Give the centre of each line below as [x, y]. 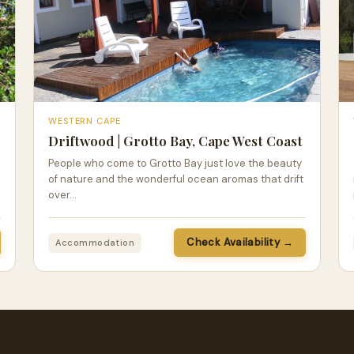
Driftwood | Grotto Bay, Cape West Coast [175, 141]
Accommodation [95, 242]
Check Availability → [240, 243]
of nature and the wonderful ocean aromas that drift [176, 179]
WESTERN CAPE [85, 121]
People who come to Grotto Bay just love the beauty [175, 164]
